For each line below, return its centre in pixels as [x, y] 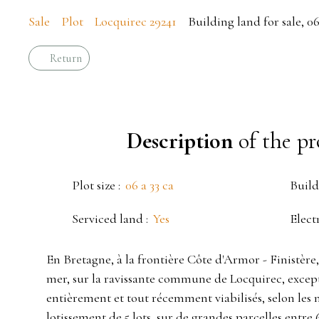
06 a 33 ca [150, 185]
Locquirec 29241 [136, 22]
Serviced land [108, 219]
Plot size [94, 185]
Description [180, 141]
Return [66, 58]
